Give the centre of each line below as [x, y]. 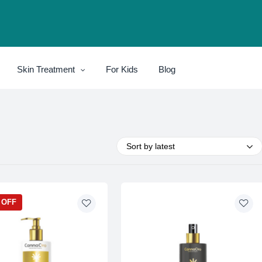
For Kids [122, 69]
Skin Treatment [46, 69]
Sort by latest [151, 146]
